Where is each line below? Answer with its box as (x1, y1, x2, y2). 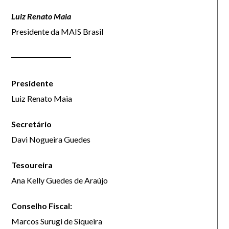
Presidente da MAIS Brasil (11, 27, 104, 36)
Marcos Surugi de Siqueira (11, 216, 103, 226)
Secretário (11, 119, 52, 129)
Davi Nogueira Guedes (11, 134, 91, 144)
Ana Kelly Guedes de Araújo (11, 175, 108, 185)
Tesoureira (11, 160, 53, 170)
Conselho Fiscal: (11, 201, 73, 211)
